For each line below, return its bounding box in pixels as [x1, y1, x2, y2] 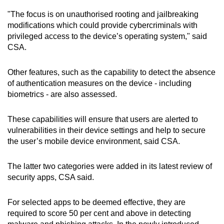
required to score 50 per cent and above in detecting [7, 209, 191, 218]
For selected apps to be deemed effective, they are [7, 198, 185, 207]
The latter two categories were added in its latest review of [7, 162, 212, 171]
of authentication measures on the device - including [7, 79, 191, 88]
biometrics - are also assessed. [7, 90, 117, 99]
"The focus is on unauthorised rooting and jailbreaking [7, 10, 198, 19]
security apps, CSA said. [7, 173, 94, 182]
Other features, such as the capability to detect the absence [7, 68, 215, 77]
